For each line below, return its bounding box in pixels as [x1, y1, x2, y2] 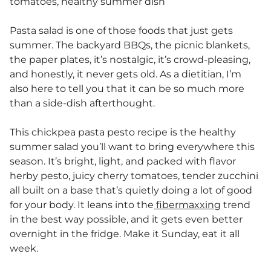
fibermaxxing [154, 198, 221, 211]
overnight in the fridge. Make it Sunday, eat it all [10, 227, 240, 240]
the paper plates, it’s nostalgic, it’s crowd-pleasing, [10, 53, 250, 65]
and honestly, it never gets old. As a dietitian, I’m [10, 68, 241, 80]
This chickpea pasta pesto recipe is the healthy [10, 126, 236, 138]
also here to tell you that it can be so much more [10, 82, 244, 94]
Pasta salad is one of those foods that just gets [10, 24, 233, 36]
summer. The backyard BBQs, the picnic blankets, [10, 39, 250, 51]
